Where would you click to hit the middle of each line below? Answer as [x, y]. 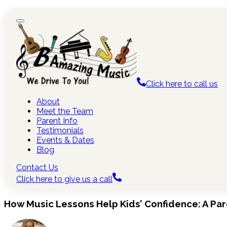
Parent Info [57, 121]
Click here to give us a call [64, 179]
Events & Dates [65, 140]
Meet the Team [65, 111]
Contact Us [37, 167]
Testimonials [60, 130]
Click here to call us [182, 84]
